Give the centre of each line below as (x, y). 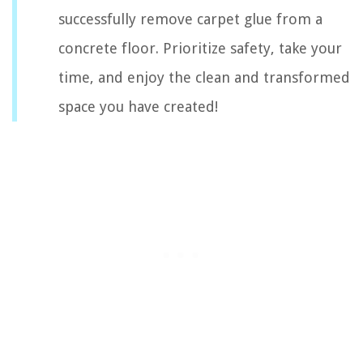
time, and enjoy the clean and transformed (204, 77)
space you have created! (138, 106)
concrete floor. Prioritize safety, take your (200, 48)
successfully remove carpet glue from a (190, 19)
